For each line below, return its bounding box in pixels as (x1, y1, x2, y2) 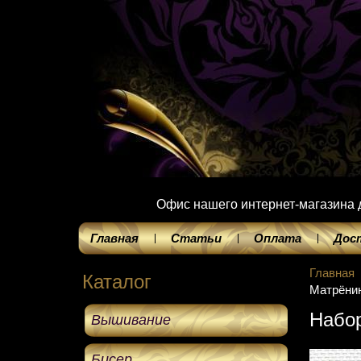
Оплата (254, 231, 301, 245)
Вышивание (90, 312, 171, 328)
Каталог (81, 271, 151, 293)
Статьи (171, 231, 222, 245)
